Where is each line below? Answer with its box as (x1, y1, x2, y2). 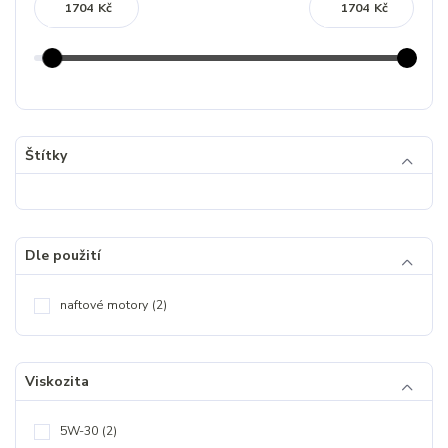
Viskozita (24, 371, 89, 391)
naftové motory (60, 297, 148, 313)
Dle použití (24, 246, 101, 266)
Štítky (24, 145, 67, 165)
